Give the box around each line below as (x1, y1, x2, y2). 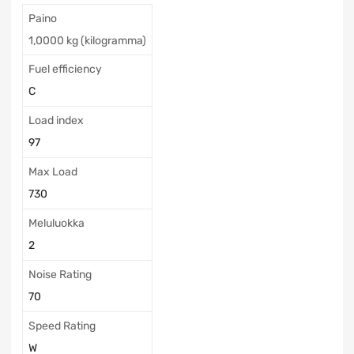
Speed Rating (28, 319, 96, 333)
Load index (28, 114, 84, 128)
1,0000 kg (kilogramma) (28, 34, 146, 48)
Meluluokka (28, 217, 85, 231)
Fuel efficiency (28, 62, 102, 77)
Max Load (28, 165, 77, 179)
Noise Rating (28, 268, 92, 282)
